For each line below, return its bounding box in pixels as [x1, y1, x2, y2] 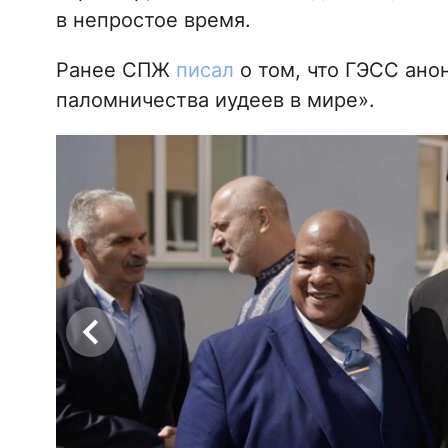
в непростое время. [55, 8, 251, 33]
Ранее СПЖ [55, 58, 176, 83]
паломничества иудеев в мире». [55, 88, 375, 113]
